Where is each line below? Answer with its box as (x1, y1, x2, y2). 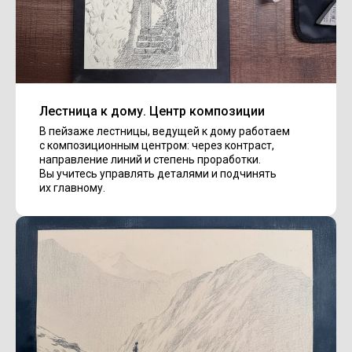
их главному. (39, 181, 105, 194)
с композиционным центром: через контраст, (39, 138, 274, 152)
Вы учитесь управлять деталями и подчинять (39, 167, 277, 180)
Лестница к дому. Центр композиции (39, 103, 265, 119)
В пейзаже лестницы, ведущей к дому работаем (39, 124, 290, 137)
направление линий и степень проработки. (39, 152, 261, 166)
